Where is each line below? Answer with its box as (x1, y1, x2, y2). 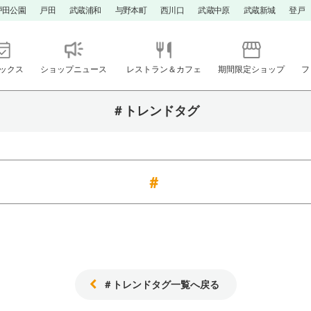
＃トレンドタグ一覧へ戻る (102, 278, 219, 290)
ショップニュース (40, 65, 107, 74)
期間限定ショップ (218, 65, 285, 74)
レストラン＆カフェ (126, 65, 201, 74)
